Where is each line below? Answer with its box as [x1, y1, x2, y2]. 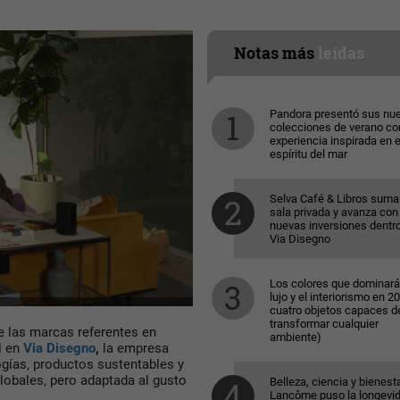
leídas [317, 42, 364, 63]
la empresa [99, 340, 169, 357]
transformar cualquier [269, 317, 379, 330]
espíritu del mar [269, 147, 347, 161]
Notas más [233, 42, 318, 63]
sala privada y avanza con [269, 205, 398, 219]
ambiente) [269, 330, 321, 344]
